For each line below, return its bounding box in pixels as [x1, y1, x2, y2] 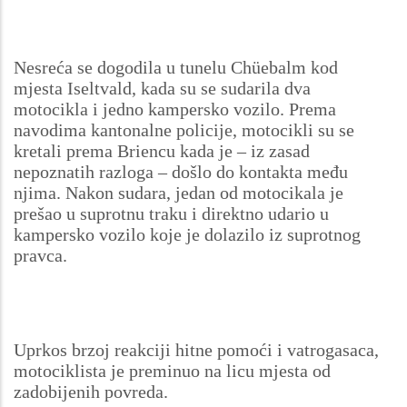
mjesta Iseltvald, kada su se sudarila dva [14, 77, 311, 98]
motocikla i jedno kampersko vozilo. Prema [14, 98, 336, 119]
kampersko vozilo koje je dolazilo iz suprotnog [14, 223, 361, 244]
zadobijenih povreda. [14, 381, 168, 402]
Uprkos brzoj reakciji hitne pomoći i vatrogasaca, [14, 339, 379, 360]
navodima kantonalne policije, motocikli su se [14, 119, 354, 140]
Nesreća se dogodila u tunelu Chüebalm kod [14, 56, 338, 77]
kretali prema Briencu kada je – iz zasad [14, 140, 310, 161]
